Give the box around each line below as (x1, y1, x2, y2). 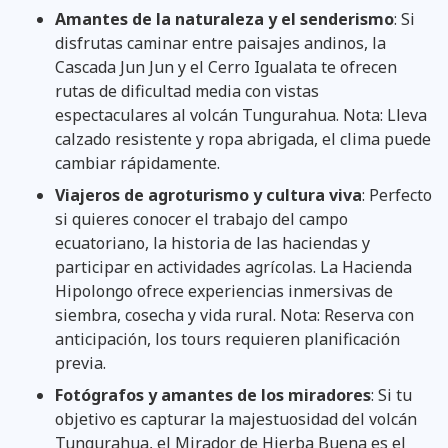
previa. (55, 351, 106, 374)
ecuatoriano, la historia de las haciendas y (55, 231, 370, 254)
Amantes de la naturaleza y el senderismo (55, 7, 394, 30)
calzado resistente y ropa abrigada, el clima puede (55, 127, 431, 150)
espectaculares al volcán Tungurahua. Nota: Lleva (55, 103, 427, 126)
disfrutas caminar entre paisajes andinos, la (55, 31, 386, 54)
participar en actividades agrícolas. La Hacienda (55, 255, 412, 278)
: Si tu (371, 383, 412, 406)
